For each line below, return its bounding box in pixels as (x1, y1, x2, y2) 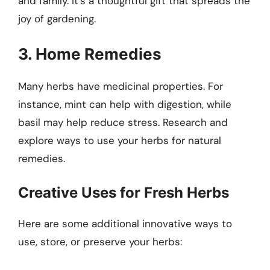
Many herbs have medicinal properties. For (18, 79, 223, 93)
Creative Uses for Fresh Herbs (18, 184, 229, 202)
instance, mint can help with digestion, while (18, 97, 231, 111)
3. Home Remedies (18, 44, 162, 63)
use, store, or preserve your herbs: (18, 235, 182, 249)
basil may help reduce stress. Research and (18, 115, 228, 129)
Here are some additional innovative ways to (18, 217, 232, 231)
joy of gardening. (18, 12, 96, 26)
